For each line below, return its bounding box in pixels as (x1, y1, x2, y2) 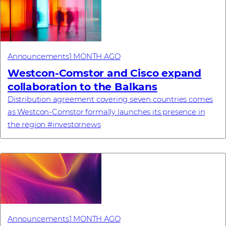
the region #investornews (8, 120, 101, 130)
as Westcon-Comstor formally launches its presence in (8, 107, 205, 117)
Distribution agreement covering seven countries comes (8, 95, 213, 104)
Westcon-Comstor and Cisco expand (8, 67, 202, 80)
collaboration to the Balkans (8, 80, 157, 93)
